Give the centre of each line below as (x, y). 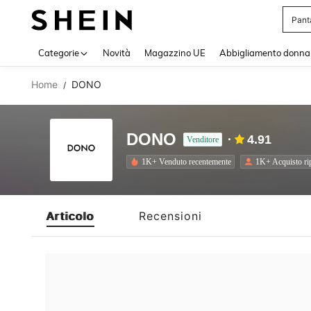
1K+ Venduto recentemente (186, 161)
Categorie (59, 53)
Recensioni (170, 216)
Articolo (70, 216)
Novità (117, 53)
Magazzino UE (175, 53)
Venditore (203, 140)
